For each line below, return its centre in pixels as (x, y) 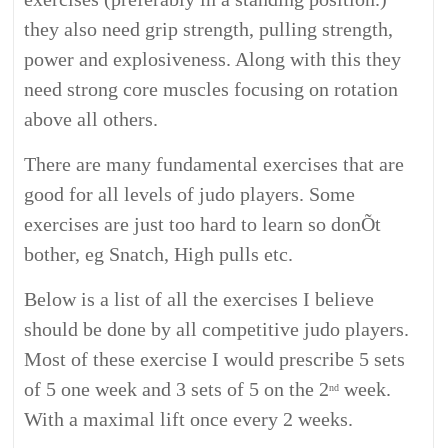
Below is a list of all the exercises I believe (199, 299)
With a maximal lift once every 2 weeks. (189, 419)
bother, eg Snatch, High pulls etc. (159, 254)
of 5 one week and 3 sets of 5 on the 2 (177, 389)
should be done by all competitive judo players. (217, 329)
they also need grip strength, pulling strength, (209, 29)
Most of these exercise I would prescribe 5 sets (215, 359)
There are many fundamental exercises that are (214, 164)
